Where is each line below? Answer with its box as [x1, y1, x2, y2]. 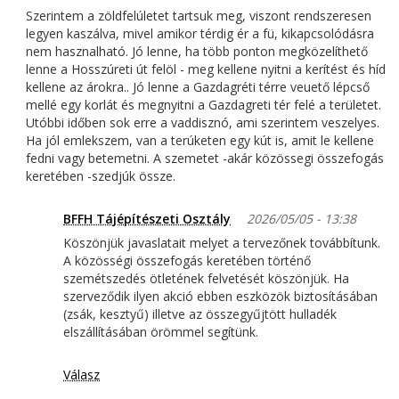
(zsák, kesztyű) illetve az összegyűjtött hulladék [63, 305, 337, 323]
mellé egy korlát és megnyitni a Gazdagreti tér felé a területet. [26, 96, 381, 114]
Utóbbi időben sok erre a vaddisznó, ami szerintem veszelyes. [26, 114, 379, 132]
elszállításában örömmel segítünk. [63, 323, 258, 341]
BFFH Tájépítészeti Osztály [63, 210, 231, 228]
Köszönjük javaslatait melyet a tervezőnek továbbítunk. [63, 234, 380, 252]
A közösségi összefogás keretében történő [63, 252, 311, 270]
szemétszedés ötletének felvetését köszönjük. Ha [63, 270, 349, 288]
